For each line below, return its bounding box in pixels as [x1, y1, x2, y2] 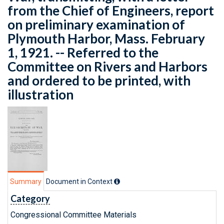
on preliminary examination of [7, 16, 185, 32]
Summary [10, 177, 41, 185]
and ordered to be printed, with [7, 72, 190, 88]
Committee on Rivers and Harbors [7, 58, 207, 74]
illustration [7, 86, 73, 102]
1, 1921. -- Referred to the [7, 44, 158, 60]
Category [10, 193, 50, 204]
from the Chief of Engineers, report [7, 2, 214, 18]
